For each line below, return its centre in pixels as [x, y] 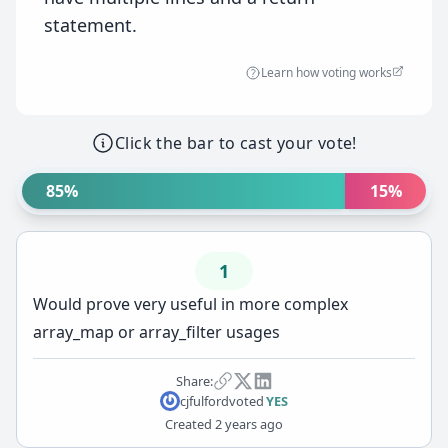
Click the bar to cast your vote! [236, 143]
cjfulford [204, 400]
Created [188, 424]
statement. [90, 25]
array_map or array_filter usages [156, 332]
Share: [194, 380]
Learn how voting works [326, 72]
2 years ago [247, 424]
